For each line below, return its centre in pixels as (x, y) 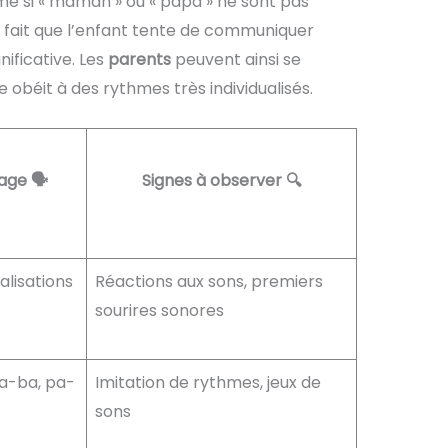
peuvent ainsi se (235, 59)
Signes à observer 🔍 (221, 181)
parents (139, 59)
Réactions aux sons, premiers (208, 282)
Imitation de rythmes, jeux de (207, 383)
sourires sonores (159, 311)
